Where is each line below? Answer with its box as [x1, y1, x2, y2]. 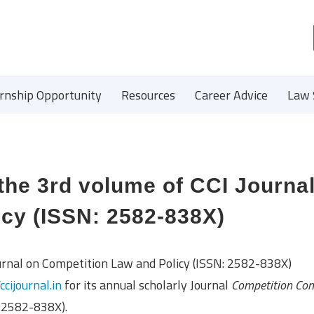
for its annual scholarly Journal [62, 275, 231, 294]
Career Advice [195, 86, 268, 104]
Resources [121, 86, 175, 104]
